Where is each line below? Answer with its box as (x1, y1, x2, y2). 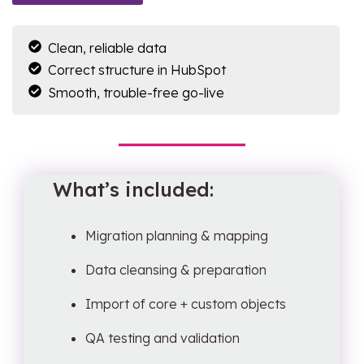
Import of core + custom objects (85, 296, 286, 312)
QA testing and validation (85, 330, 240, 346)
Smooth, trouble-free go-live (48, 84, 224, 101)
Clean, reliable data (48, 39, 167, 56)
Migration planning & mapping (85, 227, 268, 244)
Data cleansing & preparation (85, 262, 266, 278)
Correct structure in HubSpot (48, 62, 226, 78)
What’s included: (53, 177, 214, 201)
